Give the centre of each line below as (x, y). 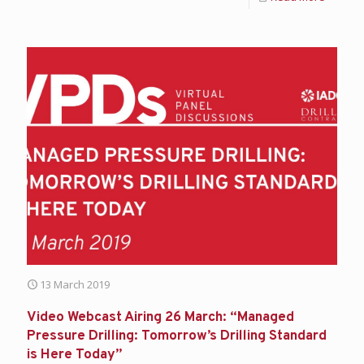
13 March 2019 (75, 285)
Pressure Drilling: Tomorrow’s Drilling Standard (177, 337)
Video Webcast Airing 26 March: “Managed (160, 318)
